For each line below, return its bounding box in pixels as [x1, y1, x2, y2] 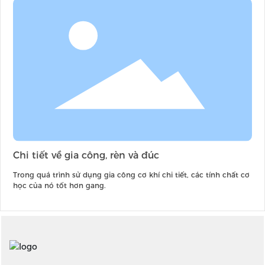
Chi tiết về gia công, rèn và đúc [13, 149, 159, 161]
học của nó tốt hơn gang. [13, 180, 106, 190]
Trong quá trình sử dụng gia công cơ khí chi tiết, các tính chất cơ [13, 170, 250, 179]
